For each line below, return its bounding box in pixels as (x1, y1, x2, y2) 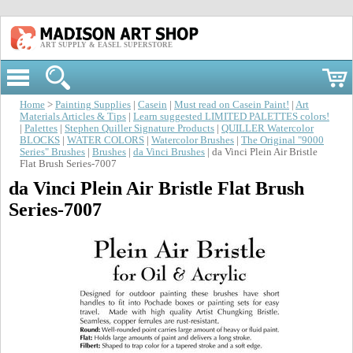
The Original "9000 (241, 135, 324, 146)
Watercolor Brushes (151, 135, 234, 146)
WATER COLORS (67, 135, 144, 146)
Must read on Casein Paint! (174, 99, 289, 110)
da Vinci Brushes (133, 147, 205, 158)
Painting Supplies (55, 99, 131, 110)
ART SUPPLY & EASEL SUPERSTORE (40, 40, 173, 49)
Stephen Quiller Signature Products (65, 123, 214, 134)
